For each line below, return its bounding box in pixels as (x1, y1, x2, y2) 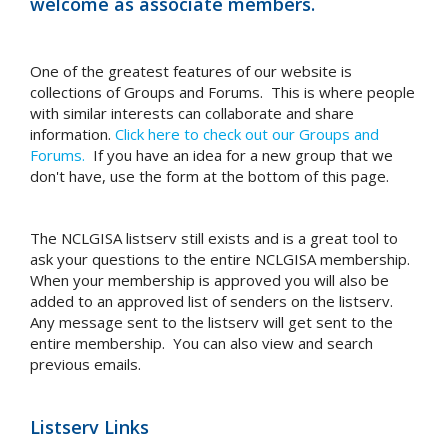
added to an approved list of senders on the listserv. (30, 291, 397, 311)
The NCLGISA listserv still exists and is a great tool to (30, 228, 398, 248)
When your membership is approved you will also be (30, 270, 389, 290)
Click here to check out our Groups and (115, 124, 379, 144)
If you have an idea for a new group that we (85, 145, 393, 165)
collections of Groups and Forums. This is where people (30, 82, 415, 102)
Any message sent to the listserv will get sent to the (30, 312, 393, 332)
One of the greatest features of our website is (30, 61, 352, 81)
